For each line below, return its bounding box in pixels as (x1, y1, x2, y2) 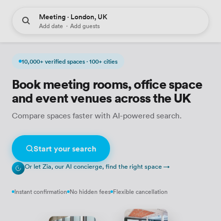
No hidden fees (70, 187, 110, 196)
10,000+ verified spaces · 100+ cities (22, 57, 117, 66)
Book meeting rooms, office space (12, 75, 203, 92)
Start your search (34, 143, 96, 154)
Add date (39, 21, 63, 30)
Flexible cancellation (113, 187, 168, 196)
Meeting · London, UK (39, 12, 108, 22)
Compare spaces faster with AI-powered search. (12, 110, 182, 120)
